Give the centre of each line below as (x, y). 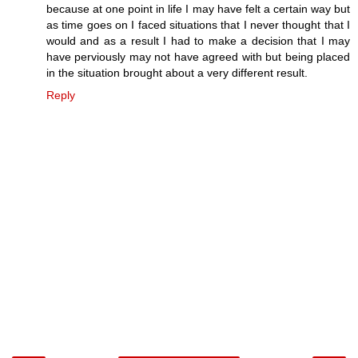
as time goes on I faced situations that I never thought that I (198, 24)
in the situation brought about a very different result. (177, 72)
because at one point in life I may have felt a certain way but (198, 8)
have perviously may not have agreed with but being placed (198, 56)
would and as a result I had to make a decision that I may (198, 40)
